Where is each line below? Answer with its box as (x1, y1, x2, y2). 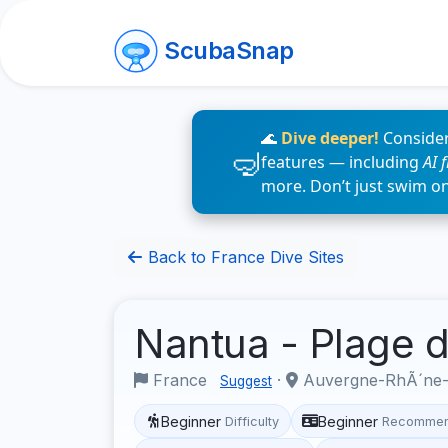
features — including (261, 151, 423, 173)
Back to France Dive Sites (143, 247, 344, 267)
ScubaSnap (164, 36, 294, 65)
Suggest (220, 373, 272, 389)
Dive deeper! (281, 127, 379, 149)
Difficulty (225, 413, 280, 429)
